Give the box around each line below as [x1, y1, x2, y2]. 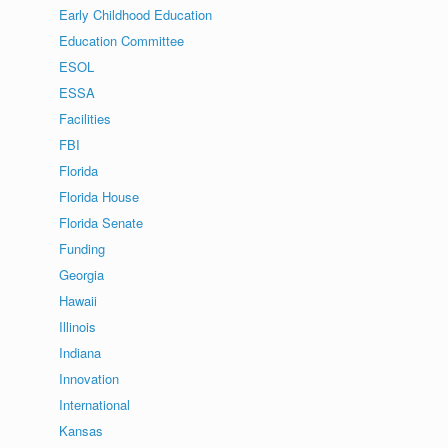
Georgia [59, 265, 105, 284]
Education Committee [59, 31, 185, 50]
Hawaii [59, 291, 98, 310]
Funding [59, 239, 106, 258]
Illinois [59, 317, 97, 336]
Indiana [59, 343, 102, 362]
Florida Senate [59, 213, 144, 232]
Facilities [59, 109, 112, 128]
